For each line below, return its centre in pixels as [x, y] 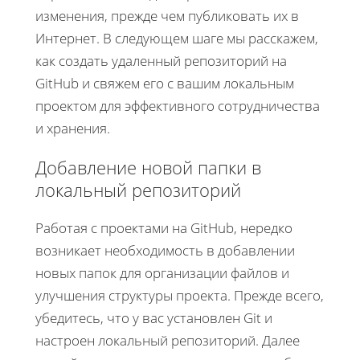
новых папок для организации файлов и [162, 272]
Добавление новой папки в [148, 167]
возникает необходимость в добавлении [165, 250]
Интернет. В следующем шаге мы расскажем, [177, 38]
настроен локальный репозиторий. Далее [168, 340]
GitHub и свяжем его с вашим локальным [165, 83]
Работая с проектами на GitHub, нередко [164, 227]
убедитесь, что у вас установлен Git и [154, 317]
